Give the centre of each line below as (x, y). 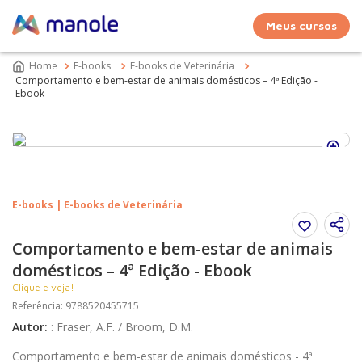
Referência (36, 306)
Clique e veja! (43, 287)
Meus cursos (301, 25)
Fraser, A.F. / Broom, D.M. (125, 327)
